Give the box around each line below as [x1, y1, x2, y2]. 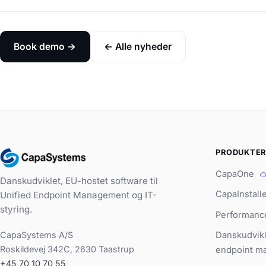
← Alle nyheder [104, 40, 172, 52]
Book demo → [14, 40, 77, 52]
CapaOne [216, 168, 255, 179]
